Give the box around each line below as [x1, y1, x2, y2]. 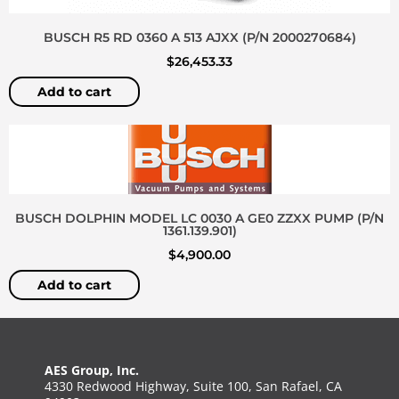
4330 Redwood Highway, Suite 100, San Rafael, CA [45, 378, 342, 395]
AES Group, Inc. [45, 362, 139, 379]
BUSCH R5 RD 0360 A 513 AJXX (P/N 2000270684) [43, 28, 356, 45]
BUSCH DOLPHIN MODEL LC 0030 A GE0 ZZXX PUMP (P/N [15, 210, 384, 227]
